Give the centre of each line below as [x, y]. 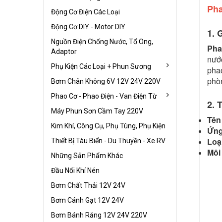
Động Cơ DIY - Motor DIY [88, 27]
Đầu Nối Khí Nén [75, 170]
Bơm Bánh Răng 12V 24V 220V [99, 215]
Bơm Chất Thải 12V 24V [88, 185]
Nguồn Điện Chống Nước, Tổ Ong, [102, 41]
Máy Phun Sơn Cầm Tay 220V [97, 111]
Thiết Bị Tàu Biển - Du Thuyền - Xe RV [108, 140]
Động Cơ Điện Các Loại [85, 12]
